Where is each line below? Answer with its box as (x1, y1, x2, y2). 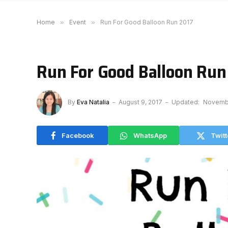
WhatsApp (133, 131, 167, 139)
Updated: (172, 98, 199, 106)
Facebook (61, 131, 94, 139)
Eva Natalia (77, 98, 109, 106)
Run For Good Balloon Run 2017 (100, 18, 193, 26)
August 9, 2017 (119, 98, 162, 106)
